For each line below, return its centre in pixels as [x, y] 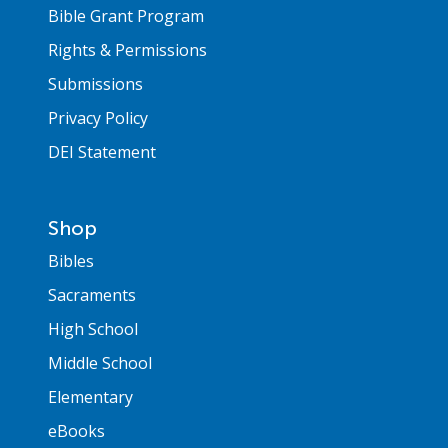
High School [93, 328]
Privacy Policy [98, 117]
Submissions [95, 83]
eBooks [76, 430]
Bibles [71, 260]
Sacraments [92, 294]
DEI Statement [102, 151]
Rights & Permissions [127, 49]
